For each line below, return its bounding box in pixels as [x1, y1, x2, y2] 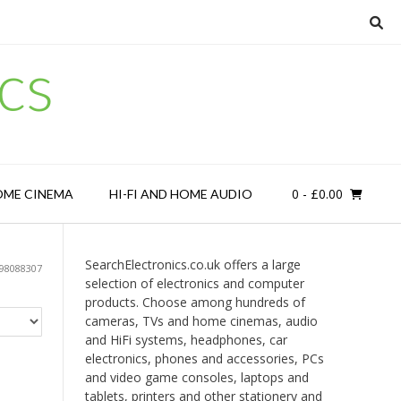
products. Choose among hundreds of [84, 294, 305, 311]
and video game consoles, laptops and [84, 369, 309, 386]
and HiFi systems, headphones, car [84, 331, 287, 348]
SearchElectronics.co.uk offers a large [84, 256, 301, 273]
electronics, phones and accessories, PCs [84, 350, 324, 367]
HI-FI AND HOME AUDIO [108, 186, 252, 201]
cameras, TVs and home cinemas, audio [84, 312, 318, 329]
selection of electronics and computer [84, 275, 304, 292]
